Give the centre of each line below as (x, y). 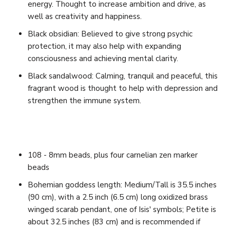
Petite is (201, 209)
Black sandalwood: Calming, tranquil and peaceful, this (123, 76)
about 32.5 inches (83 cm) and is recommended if (114, 222)
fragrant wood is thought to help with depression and (123, 88)
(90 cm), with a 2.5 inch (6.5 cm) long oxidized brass (118, 197)
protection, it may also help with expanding (104, 46)
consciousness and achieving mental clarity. (103, 58)
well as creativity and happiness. (85, 16)
